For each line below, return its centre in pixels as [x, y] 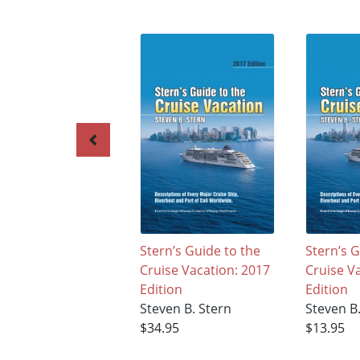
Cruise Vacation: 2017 [205, 270]
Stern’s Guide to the [200, 250]
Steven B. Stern [185, 308]
